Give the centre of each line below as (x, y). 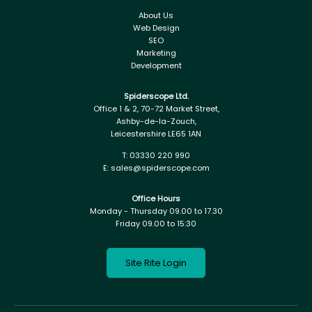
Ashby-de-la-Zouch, (156, 121)
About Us (156, 15)
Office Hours (156, 198)
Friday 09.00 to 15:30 (156, 223)
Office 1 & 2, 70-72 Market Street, (156, 108)
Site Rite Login (156, 263)
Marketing (156, 53)
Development (156, 65)
